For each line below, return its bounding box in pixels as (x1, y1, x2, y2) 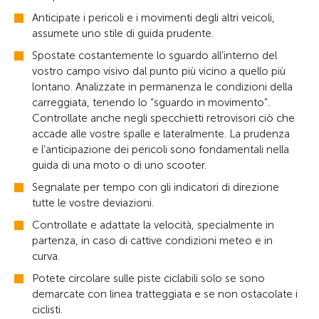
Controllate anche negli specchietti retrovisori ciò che (32, 112, 295, 125)
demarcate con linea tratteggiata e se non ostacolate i (32, 288, 298, 300)
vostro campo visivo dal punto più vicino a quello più (32, 65, 286, 78)
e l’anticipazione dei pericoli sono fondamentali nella (32, 143, 289, 156)
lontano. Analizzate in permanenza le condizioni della (32, 80, 293, 93)
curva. (32, 250, 60, 263)
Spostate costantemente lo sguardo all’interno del (32, 49, 277, 62)
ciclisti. (32, 303, 63, 316)
